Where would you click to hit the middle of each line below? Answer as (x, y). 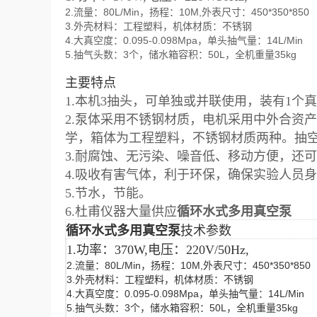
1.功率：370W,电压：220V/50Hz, (158, 250)
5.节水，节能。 (108, 193)
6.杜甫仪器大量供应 (121, 212)
